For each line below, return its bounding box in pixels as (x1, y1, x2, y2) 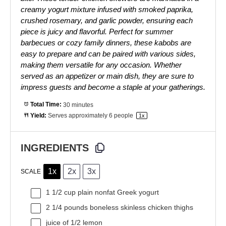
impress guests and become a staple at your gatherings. (21, 83, 205, 92)
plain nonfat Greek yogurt (76, 188, 159, 197)
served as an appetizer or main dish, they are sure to (21, 72, 194, 81)
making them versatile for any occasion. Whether (21, 61, 182, 70)
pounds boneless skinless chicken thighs (62, 203, 193, 212)
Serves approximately (47, 112, 109, 120)
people (112, 112, 135, 120)
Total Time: (28, 101, 62, 108)
